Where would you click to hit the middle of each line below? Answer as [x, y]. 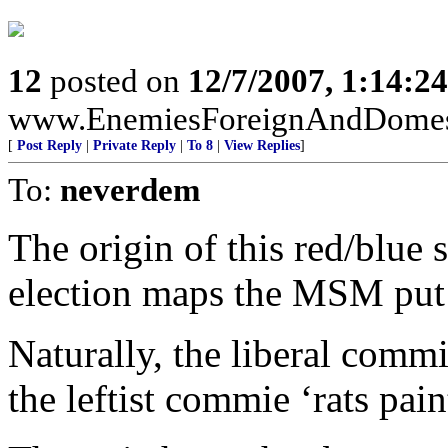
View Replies [262, 145]
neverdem [130, 189]
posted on [115, 80]
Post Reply [49, 145]
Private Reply [134, 145]
